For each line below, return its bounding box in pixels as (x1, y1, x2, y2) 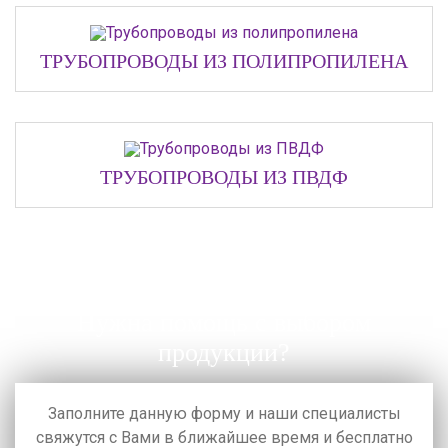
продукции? (158, 338, 290, 368)
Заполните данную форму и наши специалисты (47, 404, 401, 424)
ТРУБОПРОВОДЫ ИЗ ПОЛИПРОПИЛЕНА (40, 50, 408, 73)
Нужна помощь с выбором (77, 308, 371, 338)
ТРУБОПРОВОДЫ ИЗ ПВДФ (100, 166, 348, 189)
